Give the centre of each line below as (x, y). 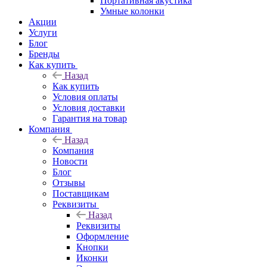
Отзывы (69, 182)
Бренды (44, 54)
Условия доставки (89, 107)
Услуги (43, 32)
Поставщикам (81, 193)
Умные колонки (132, 11)
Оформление (103, 236)
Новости (70, 161)
